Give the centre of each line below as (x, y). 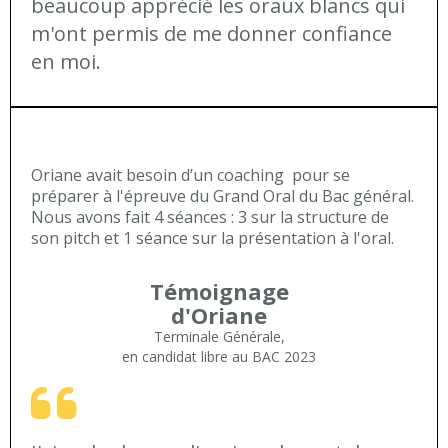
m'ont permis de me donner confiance (211, 33)
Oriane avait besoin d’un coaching (157, 175)
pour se (319, 175)
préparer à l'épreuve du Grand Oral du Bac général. (222, 196)
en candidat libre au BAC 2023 (219, 356)
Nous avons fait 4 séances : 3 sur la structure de (210, 217)
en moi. (66, 61)
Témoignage (219, 291)
